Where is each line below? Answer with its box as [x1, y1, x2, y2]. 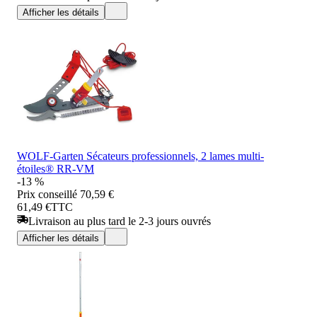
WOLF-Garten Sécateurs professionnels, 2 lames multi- [17, 149, 264, 162]
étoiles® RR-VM [17, 162, 94, 175]
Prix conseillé [17, 188, 77, 200]
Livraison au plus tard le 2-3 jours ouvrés [28, 214, 211, 227]
